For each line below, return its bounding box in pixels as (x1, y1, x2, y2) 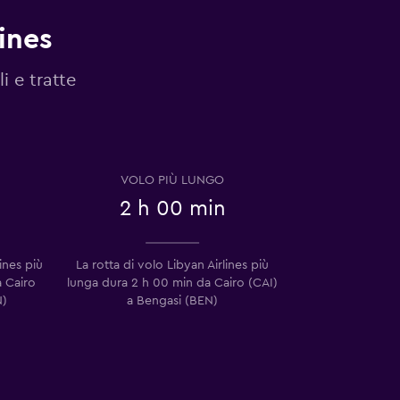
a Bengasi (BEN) (127, 294, 218, 307)
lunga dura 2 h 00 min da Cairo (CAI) (67, 276, 278, 289)
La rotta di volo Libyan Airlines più (76, 258, 269, 271)
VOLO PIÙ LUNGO (121, 173, 224, 187)
